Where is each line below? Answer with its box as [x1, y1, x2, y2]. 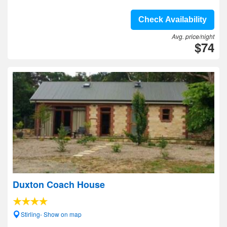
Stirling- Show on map [21, 210, 82, 218]
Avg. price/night [172, 32, 214, 41]
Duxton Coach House [13, 178, 105, 191]
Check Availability [138, 15, 207, 24]
